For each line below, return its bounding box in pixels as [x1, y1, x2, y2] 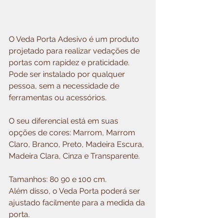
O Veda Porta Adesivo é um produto [9, 35, 141, 44]
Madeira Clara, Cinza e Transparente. [9, 151, 140, 161]
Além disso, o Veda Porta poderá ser [9, 186, 142, 196]
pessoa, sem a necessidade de [9, 81, 121, 91]
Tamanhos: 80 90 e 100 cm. [9, 175, 107, 184]
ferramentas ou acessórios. [9, 93, 107, 103]
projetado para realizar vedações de [9, 46, 142, 56]
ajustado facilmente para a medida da [9, 198, 147, 208]
